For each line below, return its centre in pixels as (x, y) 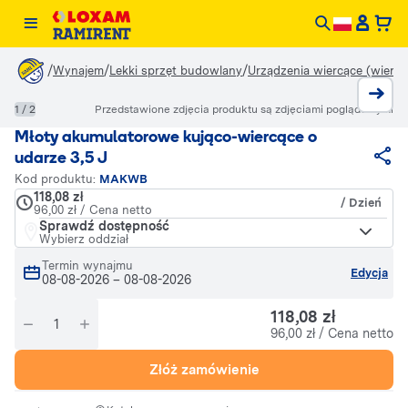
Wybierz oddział (84, 239)
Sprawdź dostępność (104, 226)
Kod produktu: (57, 179)
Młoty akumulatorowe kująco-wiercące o (166, 138)
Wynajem (78, 71)
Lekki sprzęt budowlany (176, 71)
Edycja (369, 273)
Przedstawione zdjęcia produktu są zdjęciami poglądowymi (244, 109)
